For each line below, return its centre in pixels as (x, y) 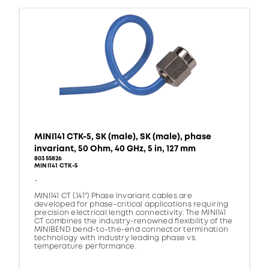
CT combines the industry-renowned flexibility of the (134, 222)
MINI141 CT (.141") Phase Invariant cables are (113, 196)
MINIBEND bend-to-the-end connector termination (131, 230)
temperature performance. (85, 247)
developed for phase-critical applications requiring (131, 205)
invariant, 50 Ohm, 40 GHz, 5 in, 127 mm (115, 149)
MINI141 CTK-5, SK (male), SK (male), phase (123, 137)
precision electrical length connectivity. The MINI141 (130, 213)
